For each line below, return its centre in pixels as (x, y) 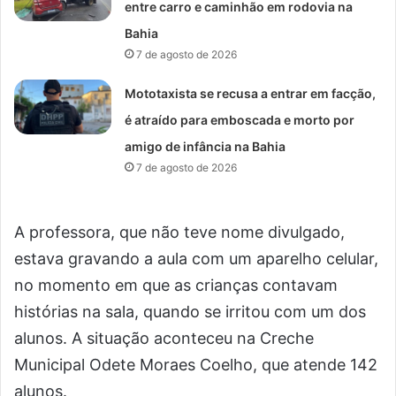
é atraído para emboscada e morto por (240, 120)
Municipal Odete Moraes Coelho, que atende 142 (196, 365)
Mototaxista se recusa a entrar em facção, (251, 93)
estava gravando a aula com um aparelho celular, (196, 259)
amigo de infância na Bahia (206, 146)
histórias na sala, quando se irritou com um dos (190, 312)
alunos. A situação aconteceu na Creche (164, 338)
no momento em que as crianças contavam (176, 285)
